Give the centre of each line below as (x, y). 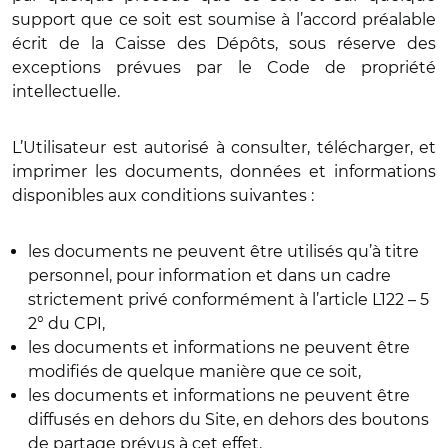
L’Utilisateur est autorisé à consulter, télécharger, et (224, 147)
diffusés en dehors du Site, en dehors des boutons (228, 419)
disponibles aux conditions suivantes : (163, 195)
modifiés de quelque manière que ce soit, (194, 371)
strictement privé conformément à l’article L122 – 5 (228, 299)
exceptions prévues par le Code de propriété (224, 67)
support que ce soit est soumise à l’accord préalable (224, 19)
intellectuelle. (66, 91)
